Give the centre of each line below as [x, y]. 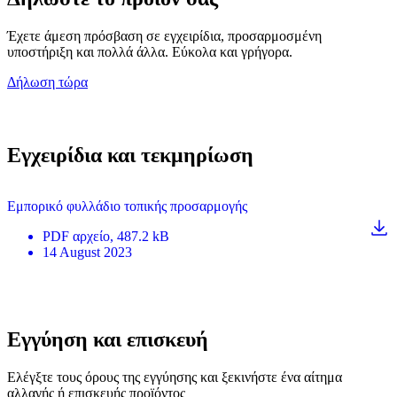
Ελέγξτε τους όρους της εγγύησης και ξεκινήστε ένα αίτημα [175, 378]
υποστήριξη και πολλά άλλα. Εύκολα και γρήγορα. [150, 51]
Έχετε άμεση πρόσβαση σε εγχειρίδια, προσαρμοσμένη [164, 35]
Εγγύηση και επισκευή [108, 340]
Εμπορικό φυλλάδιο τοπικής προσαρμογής [127, 206]
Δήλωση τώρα [47, 82]
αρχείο [91, 237]
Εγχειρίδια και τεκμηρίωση [130, 155]
